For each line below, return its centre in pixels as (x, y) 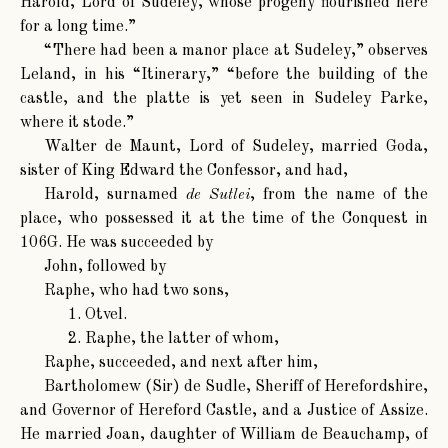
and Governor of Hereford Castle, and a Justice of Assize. (224, 411)
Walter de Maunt (110, 147)
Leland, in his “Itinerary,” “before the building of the (224, 75)
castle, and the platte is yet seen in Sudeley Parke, (224, 99)
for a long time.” (78, 27)
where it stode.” (77, 123)
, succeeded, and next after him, (204, 363)
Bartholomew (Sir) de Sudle (145, 387)
